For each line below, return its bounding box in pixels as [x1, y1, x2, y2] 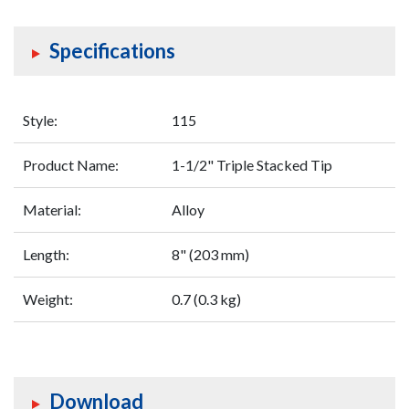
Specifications [48, 38, 175, 64]
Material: [23, 201, 81, 219]
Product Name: [23, 156, 119, 174]
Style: [23, 111, 58, 130]
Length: [23, 246, 69, 264]
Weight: [23, 290, 73, 309]
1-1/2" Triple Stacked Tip [172, 156, 332, 174]
